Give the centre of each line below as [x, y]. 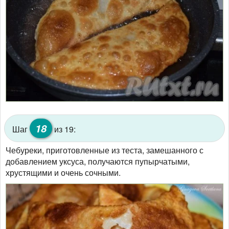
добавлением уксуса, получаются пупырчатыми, [98, 161]
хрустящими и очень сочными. [63, 172]
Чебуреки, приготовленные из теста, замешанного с [105, 150]
